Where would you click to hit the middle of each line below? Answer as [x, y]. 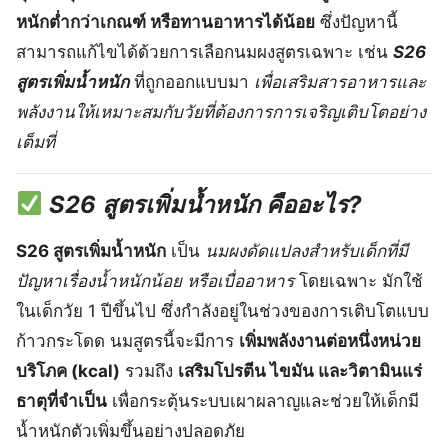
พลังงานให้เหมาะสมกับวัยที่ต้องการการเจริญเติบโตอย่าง [221, 111]
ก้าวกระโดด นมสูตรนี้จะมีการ [127, 340]
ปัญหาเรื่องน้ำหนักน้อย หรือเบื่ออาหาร [155, 280]
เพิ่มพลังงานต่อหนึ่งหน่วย [330, 340]
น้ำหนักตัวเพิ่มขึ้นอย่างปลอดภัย [130, 430]
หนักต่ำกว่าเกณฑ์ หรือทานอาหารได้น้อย [165, 21]
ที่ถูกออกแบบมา [191, 81]
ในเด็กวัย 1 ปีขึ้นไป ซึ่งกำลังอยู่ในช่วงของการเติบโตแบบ [222, 310]
